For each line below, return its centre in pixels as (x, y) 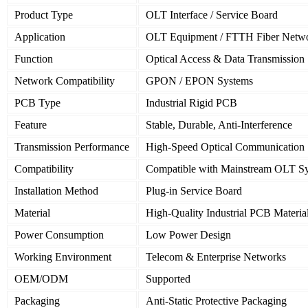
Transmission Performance (72, 147)
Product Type (44, 15)
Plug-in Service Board (194, 191)
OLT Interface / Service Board (212, 15)
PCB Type (37, 103)
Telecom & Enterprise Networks (216, 257)
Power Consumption (59, 235)
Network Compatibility (65, 81)
